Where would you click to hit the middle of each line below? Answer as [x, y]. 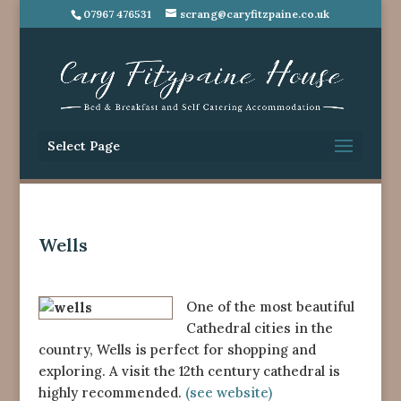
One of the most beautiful [270, 307]
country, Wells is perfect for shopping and [177, 350]
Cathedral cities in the [259, 328]
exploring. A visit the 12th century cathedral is [189, 371]
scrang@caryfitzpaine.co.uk [255, 14]
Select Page [83, 146]
